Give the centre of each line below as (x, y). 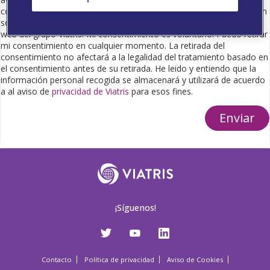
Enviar (237, 118)
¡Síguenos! (135, 208)
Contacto (57, 260)
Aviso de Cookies (195, 260)
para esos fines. (161, 92)
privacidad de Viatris (90, 92)
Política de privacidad (119, 260)
